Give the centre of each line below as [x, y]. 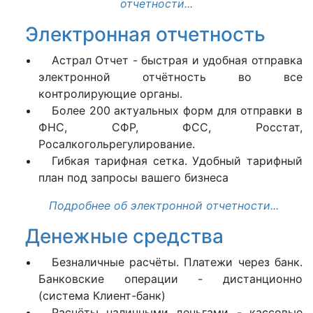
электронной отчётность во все [170, 77]
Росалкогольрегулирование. [117, 144]
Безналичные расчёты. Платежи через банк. [177, 262]
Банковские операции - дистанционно [170, 279]
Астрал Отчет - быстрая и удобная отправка [177, 60]
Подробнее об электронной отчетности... [163, 205]
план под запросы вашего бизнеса [133, 177]
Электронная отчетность [145, 34]
